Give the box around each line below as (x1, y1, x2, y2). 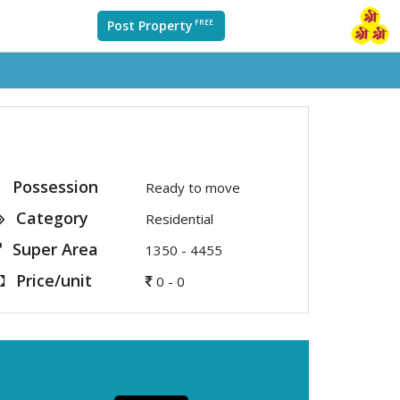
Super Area (8, 238, 99, 260)
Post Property (107, 17, 193, 34)
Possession (8, 176, 99, 197)
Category (12, 207, 89, 229)
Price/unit (12, 270, 93, 291)
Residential (145, 210, 213, 228)
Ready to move (145, 179, 240, 196)
